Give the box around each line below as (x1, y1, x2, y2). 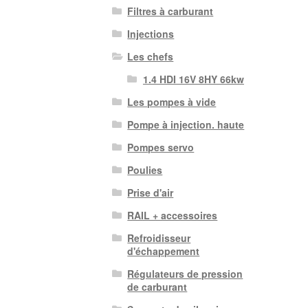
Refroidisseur (127, 231, 191, 245)
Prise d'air (127, 186, 174, 200)
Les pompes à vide (127, 95, 217, 109)
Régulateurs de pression (127, 267, 243, 281)
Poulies (127, 163, 163, 177)
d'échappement (127, 244, 200, 258)
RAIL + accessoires (127, 208, 218, 223)
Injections (127, 27, 175, 41)
